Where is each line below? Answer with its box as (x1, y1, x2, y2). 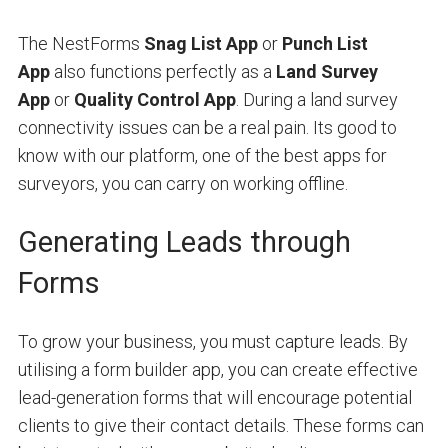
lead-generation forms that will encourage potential (17, 386, 412, 408)
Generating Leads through (17, 224, 351, 259)
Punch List (281, 32, 368, 54)
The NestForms (17, 32, 144, 54)
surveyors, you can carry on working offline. (17, 172, 348, 194)
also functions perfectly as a (49, 60, 276, 82)
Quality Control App (73, 88, 236, 110)
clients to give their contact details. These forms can (17, 414, 424, 436)
